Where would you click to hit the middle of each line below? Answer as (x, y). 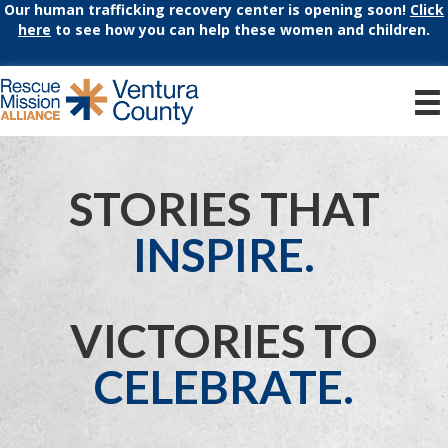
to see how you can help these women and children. (240, 29)
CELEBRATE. (224, 387)
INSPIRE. (224, 255)
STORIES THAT (224, 209)
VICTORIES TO (224, 341)
